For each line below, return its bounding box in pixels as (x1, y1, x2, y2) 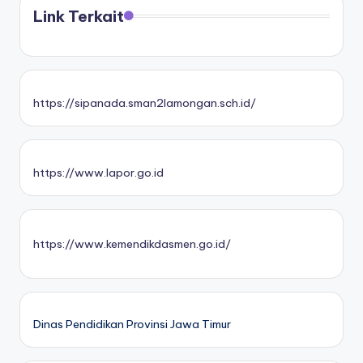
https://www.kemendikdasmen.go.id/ (33, 236, 231, 251)
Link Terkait (33, 6, 124, 27)
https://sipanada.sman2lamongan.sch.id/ (33, 95, 256, 110)
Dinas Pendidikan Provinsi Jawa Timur (33, 317, 231, 332)
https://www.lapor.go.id (33, 164, 164, 180)
